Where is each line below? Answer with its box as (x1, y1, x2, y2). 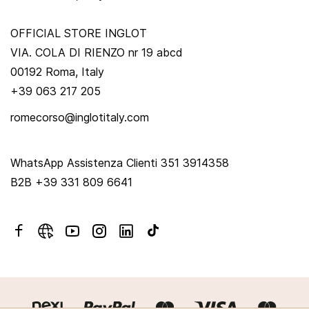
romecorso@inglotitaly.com (10, 110, 149, 124)
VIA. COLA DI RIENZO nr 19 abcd (10, 45, 183, 59)
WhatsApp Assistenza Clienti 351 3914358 (10, 155, 229, 170)
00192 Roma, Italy (10, 64, 104, 79)
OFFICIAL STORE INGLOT (10, 26, 147, 40)
